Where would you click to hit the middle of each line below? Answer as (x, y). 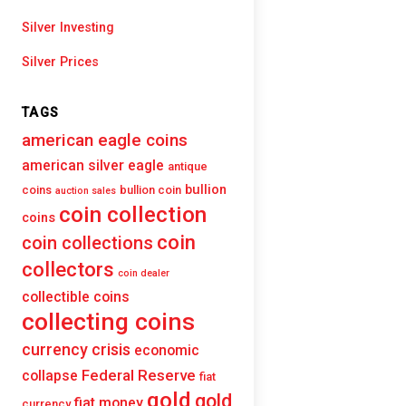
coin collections (87, 243)
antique (188, 166)
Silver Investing (68, 28)
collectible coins (76, 296)
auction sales (86, 190)
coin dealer (144, 273)
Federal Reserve (139, 375)
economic (167, 350)
